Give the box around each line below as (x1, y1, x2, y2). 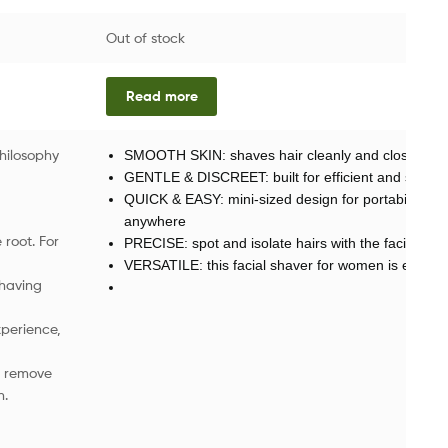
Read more (125, 87, 198, 106)
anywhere (123, 212, 186, 229)
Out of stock (105, 28, 185, 46)
